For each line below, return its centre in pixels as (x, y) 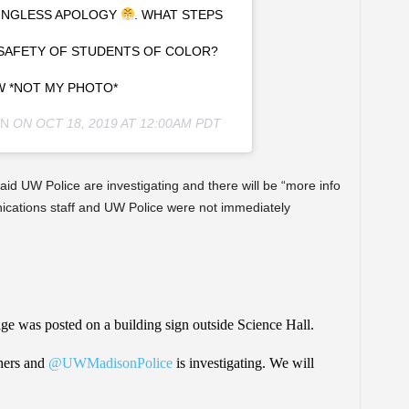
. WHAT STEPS (179, 14)
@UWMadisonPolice (110, 362)
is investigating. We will (243, 362)
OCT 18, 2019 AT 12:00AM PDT (128, 123)
